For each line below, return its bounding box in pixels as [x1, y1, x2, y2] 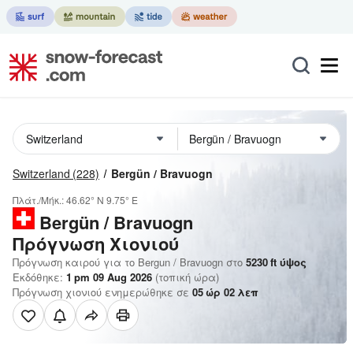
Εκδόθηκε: [13, 269, 66, 284]
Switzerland [13, 165, 70, 181]
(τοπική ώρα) [152, 269, 219, 284]
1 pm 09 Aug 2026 [66, 269, 152, 284]
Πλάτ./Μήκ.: [13, 193, 66, 206]
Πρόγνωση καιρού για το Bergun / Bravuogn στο [13, 255, 243, 269]
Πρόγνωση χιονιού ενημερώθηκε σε [13, 284, 192, 299]
